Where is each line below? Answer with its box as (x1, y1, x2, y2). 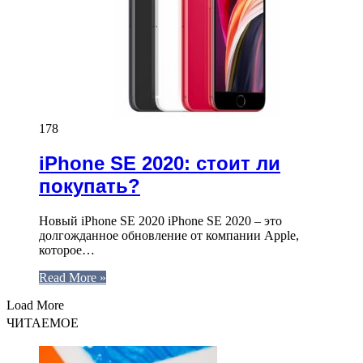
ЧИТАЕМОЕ (6, 313, 79, 332)
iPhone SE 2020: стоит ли (39, 152, 280, 174)
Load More (6, 297, 64, 312)
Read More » (39, 270, 106, 284)
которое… (39, 242, 95, 257)
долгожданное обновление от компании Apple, (39, 228, 299, 242)
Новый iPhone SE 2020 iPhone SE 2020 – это (39, 213, 282, 228)
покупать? (39, 174, 140, 197)
